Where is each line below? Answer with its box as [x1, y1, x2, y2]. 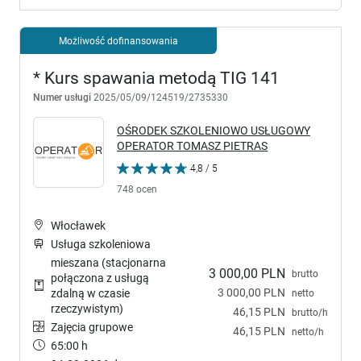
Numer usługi [33, 90, 91, 103]
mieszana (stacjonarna [51, 255, 166, 269]
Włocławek [51, 218, 106, 232]
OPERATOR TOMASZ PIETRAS [117, 139, 268, 152]
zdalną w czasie [51, 286, 130, 300]
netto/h [292, 326, 324, 338]
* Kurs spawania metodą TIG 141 [33, 68, 280, 88]
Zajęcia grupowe [51, 320, 133, 334]
